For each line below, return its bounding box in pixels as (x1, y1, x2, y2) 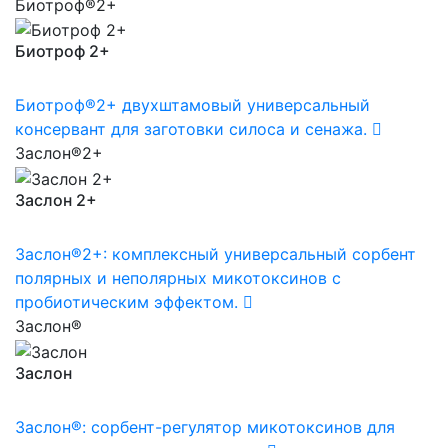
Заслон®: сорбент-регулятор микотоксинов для (15, 416, 395, 437)
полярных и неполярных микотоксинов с (15, 267, 341, 288)
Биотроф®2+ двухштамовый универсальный (15, 95, 370, 116)
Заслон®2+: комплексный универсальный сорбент (15, 243, 416, 264)
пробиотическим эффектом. (15, 291, 238, 312)
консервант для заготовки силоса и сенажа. (15, 119, 367, 140)
